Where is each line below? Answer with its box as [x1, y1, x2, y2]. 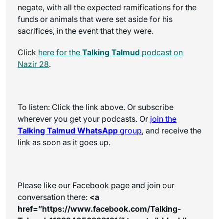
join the [150, 113, 176, 124]
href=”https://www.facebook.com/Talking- [18, 203, 181, 214]
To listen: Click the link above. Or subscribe [18, 102, 174, 112]
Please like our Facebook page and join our [18, 180, 175, 190]
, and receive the [142, 125, 201, 135]
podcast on [142, 47, 183, 57]
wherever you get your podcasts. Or [18, 113, 150, 124]
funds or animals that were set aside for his [18, 14, 173, 24]
